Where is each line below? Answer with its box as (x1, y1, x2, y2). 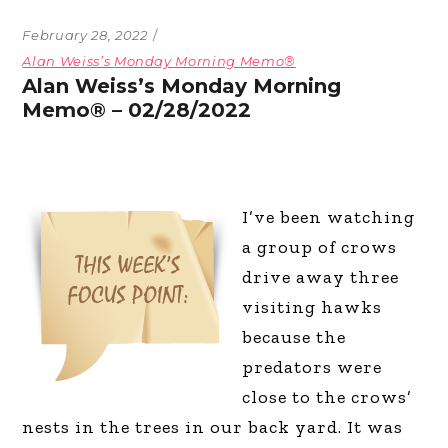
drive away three (242, 265, 400, 288)
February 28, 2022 (22, 26, 148, 43)
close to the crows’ (242, 385, 413, 408)
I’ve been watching (242, 205, 416, 228)
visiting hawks (242, 295, 383, 318)
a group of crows (242, 235, 398, 258)
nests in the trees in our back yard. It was (22, 415, 404, 438)
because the (242, 325, 347, 348)
